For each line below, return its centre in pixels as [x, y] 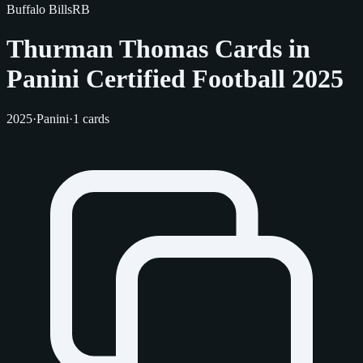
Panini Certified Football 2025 [175, 79]
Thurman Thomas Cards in [158, 49]
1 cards [91, 118]
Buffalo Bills [39, 9]
